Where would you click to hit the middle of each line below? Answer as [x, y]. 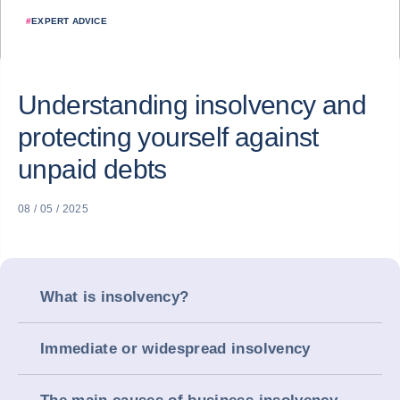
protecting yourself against [168, 137]
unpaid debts [92, 169]
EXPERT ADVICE [69, 21]
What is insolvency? [115, 297]
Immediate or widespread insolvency [175, 349]
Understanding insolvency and [192, 105]
